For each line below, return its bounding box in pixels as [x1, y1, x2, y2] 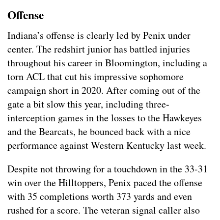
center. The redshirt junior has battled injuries [7, 42, 190, 56]
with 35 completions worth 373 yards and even [7, 190, 192, 203]
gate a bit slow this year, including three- [7, 97, 169, 111]
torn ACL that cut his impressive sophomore [7, 70, 184, 83]
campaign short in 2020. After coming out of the [7, 83, 200, 97]
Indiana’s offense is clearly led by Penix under [7, 28, 191, 42]
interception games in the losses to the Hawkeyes [7, 111, 202, 125]
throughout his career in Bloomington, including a [7, 56, 207, 70]
